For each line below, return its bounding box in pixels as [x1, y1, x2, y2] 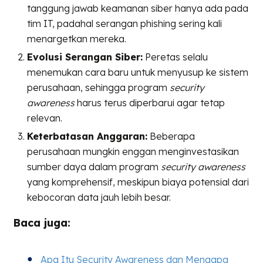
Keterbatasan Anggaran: [27, 130, 148, 142]
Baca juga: [13, 215, 71, 230]
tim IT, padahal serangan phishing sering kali [27, 17, 222, 29]
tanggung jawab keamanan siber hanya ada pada [27, 2, 249, 14]
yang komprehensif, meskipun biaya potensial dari [27, 176, 249, 188]
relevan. [27, 112, 63, 124]
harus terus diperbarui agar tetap [75, 96, 225, 109]
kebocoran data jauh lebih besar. [27, 191, 171, 203]
